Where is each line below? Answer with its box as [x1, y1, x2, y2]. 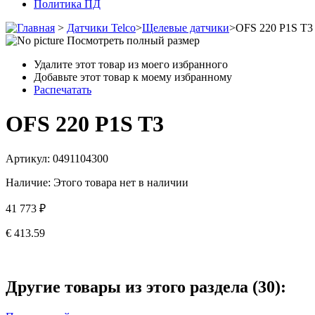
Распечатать [34, 84, 91, 96]
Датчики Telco [67, 22, 136, 34]
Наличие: [6, 176, 51, 188]
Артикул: [6, 152, 53, 165]
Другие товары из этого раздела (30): [6, 277, 286, 296]
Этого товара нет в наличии [53, 176, 188, 188]
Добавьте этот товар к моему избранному [34, 71, 232, 83]
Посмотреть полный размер [67, 34, 200, 46]
